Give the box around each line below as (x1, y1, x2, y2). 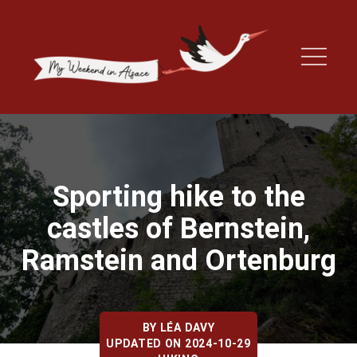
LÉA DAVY (159, 320, 215, 334)
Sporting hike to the (52, 179, 305, 214)
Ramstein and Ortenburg (21, 243, 336, 277)
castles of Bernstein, (47, 211, 310, 245)
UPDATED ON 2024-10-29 (106, 336, 251, 350)
